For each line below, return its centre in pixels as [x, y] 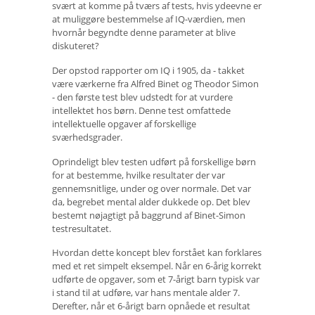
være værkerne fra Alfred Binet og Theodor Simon [155, 83]
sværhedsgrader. [87, 137]
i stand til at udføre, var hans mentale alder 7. [146, 293]
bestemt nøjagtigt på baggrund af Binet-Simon [149, 215]
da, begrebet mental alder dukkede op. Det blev [151, 201]
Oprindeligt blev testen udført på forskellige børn [154, 161]
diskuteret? [76, 46]
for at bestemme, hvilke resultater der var [139, 175]
